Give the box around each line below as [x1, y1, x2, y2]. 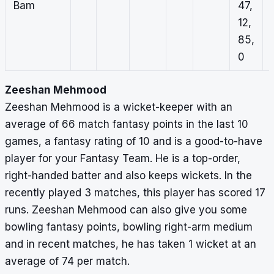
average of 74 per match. [5, 255, 133, 268]
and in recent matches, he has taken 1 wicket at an [5, 238, 256, 251]
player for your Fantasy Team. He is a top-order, [5, 152, 240, 165]
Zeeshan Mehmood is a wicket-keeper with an [5, 101, 232, 114]
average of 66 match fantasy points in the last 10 [5, 118, 248, 131]
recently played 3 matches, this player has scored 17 [5, 187, 265, 199]
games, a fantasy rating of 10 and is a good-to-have [5, 135, 262, 148]
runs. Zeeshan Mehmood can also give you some [5, 204, 247, 217]
